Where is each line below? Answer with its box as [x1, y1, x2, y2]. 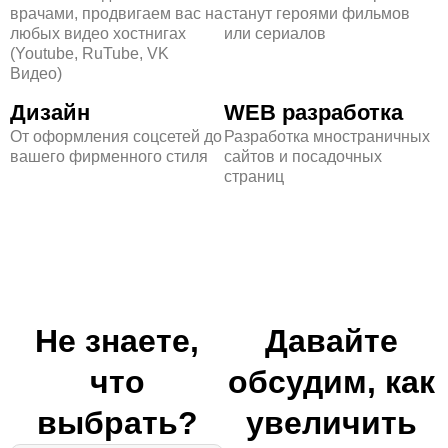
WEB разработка [224, 99, 403, 125]
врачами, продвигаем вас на [10, 5, 223, 23]
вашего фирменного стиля [10, 147, 208, 165]
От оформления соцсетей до [10, 127, 222, 145]
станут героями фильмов [224, 5, 410, 23]
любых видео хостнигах [10, 25, 186, 43]
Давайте [264, 322, 398, 359]
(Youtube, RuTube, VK [10, 45, 169, 63]
